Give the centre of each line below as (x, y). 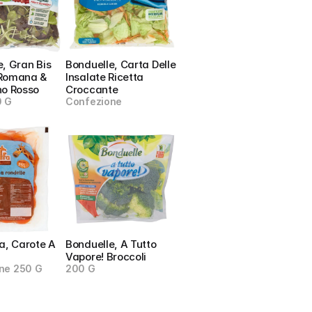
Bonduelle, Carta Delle (121, 64)
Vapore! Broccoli (106, 257)
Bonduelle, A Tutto (111, 244)
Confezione (94, 101)
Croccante (92, 89)
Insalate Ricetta (105, 77)
